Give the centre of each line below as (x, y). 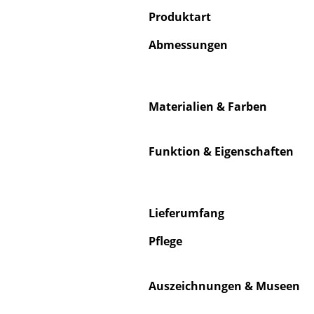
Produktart (180, 17)
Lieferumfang (186, 213)
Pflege (165, 241)
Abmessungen (188, 45)
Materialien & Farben (208, 107)
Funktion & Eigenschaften (221, 152)
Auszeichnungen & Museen (224, 286)
